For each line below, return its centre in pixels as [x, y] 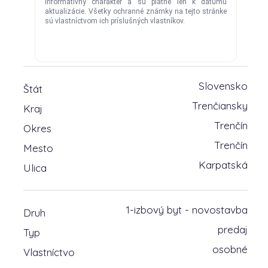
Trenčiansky [220, 106]
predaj [233, 229]
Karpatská [223, 165]
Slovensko [223, 86]
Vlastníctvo [49, 252]
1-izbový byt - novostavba [187, 210]
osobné [230, 249]
